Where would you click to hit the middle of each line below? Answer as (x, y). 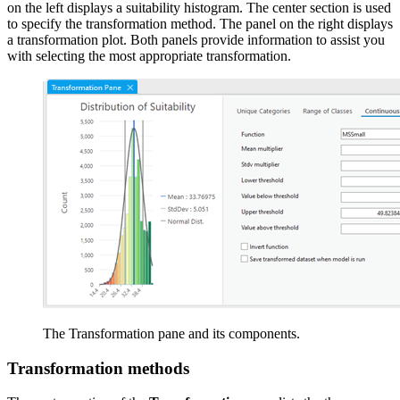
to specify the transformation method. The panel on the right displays (200, 23)
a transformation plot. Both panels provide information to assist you (196, 39)
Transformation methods (98, 368)
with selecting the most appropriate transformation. (149, 55)
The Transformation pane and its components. (171, 333)
